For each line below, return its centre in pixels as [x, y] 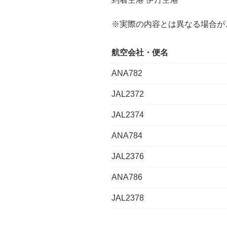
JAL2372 [128, 94]
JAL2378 [128, 198]
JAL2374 [128, 115]
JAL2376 [128, 157]
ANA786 [127, 177]
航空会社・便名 [140, 53]
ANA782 [127, 73]
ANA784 [127, 136]
